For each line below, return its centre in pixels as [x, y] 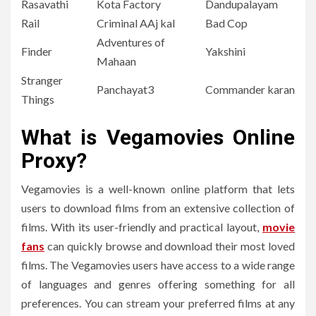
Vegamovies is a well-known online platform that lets [158, 189]
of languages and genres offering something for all [158, 284]
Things [38, 99]
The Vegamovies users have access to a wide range [172, 265]
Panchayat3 [125, 90]
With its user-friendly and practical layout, [157, 227]
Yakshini [225, 51]
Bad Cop [226, 23]
